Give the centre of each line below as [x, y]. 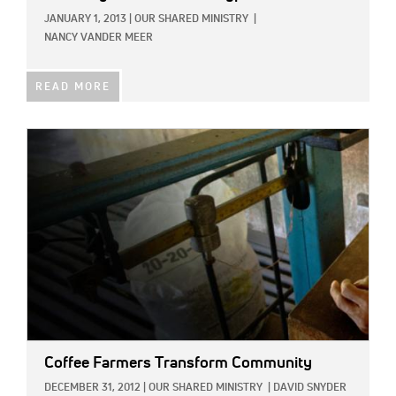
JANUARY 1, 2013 [85, 19]
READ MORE [73, 87]
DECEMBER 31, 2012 [92, 388]
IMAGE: [47, 138]
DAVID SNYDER [310, 388]
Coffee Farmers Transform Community [178, 364]
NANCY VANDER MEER [99, 38]
